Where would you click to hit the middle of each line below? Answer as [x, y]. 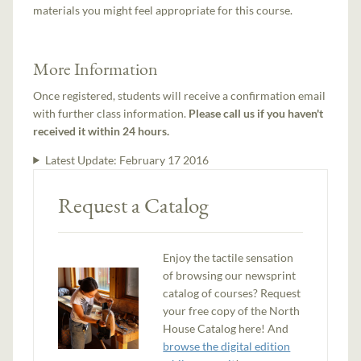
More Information [96, 68]
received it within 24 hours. [102, 131]
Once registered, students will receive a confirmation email [180, 95]
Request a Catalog [134, 205]
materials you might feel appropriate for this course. [163, 10]
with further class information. [111, 113]
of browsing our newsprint [230, 275]
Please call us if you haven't [256, 113]
